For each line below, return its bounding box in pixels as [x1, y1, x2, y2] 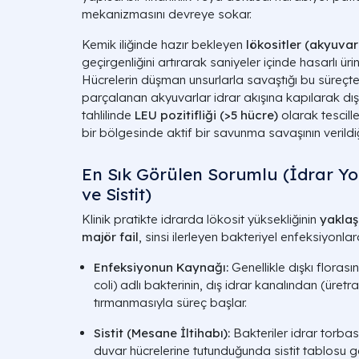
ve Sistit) [82, 184, 151, 204]
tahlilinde [82, 107, 135, 123]
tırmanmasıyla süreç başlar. [94, 295, 247, 310]
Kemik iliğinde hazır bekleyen [82, 37, 246, 52]
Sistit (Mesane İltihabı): [94, 325, 230, 341]
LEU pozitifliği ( [135, 107, 224, 123]
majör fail [82, 229, 139, 244]
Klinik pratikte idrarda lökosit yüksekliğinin [82, 212, 320, 227]
